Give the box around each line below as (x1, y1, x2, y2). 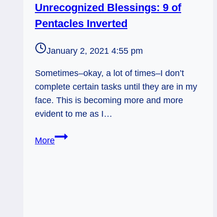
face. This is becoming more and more (35, 95, 183, 106)
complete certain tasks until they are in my (35, 82, 197, 92)
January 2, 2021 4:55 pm (46, 46, 143, 56)
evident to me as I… (35, 109, 112, 119)
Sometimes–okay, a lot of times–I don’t (35, 68, 184, 78)
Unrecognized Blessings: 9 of (35, 1, 181, 14)
